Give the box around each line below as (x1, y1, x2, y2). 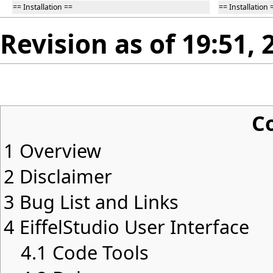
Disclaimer (19, 163, 112, 190)
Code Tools (52, 239, 149, 266)
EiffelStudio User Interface (19, 214, 249, 240)
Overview (19, 138, 101, 164)
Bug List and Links (19, 189, 179, 215)
